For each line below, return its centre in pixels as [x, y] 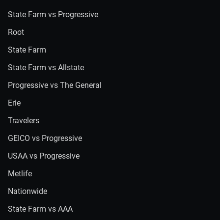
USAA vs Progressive [44, 156]
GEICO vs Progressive [45, 138]
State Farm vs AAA [40, 209]
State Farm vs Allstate [46, 68]
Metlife [20, 174]
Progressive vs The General [55, 85]
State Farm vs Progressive [53, 14]
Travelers [24, 121]
